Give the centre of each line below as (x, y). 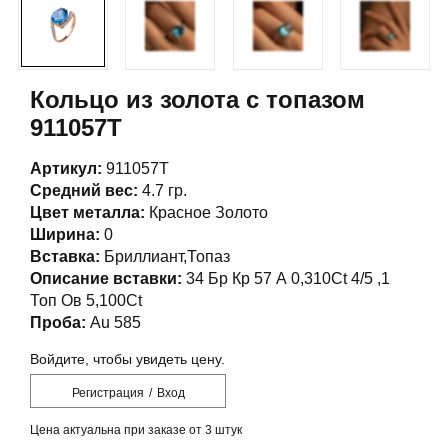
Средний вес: (84, 191)
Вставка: (65, 257)
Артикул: (66, 169)
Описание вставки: (106, 279)
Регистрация (107, 393)
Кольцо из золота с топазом (197, 100)
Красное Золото (206, 213)
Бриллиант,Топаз (165, 257)
